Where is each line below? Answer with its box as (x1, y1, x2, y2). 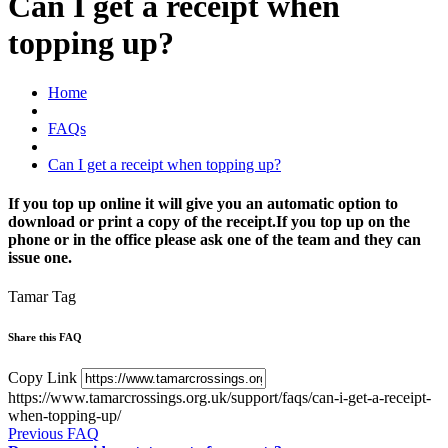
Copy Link (8, 369, 77, 387)
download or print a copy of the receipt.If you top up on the (8, 213, 410, 231)
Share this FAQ (8, 331, 82, 344)
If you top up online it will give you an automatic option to (8, 195, 398, 213)
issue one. (8, 249, 72, 267)
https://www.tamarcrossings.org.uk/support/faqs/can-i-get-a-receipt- (8, 389, 431, 407)
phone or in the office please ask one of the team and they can (8, 231, 421, 249)
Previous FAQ (8, 425, 99, 443)
